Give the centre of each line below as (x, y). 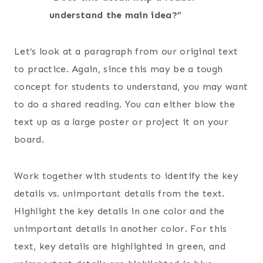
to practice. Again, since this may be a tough (119, 69)
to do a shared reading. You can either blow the (125, 104)
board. (29, 139)
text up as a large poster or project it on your (122, 122)
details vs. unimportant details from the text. (119, 193)
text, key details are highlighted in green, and (120, 246)
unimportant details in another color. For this (121, 228)
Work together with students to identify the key (127, 176)
